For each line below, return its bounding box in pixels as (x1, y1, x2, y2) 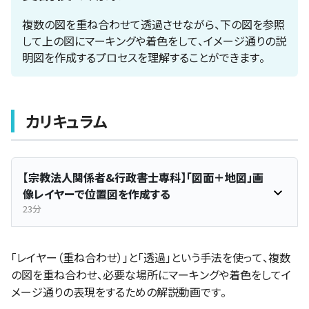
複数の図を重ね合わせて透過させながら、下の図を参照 (22, 16, 285, 33)
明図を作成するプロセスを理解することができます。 (22, 49, 265, 66)
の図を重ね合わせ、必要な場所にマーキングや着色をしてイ (11, 266, 291, 283)
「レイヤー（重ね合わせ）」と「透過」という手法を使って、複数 (11, 249, 290, 266)
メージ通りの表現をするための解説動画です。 (11, 283, 226, 301)
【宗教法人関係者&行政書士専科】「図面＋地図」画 (23, 169, 263, 186)
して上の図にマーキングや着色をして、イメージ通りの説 (22, 32, 286, 50)
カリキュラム (26, 110, 107, 132)
